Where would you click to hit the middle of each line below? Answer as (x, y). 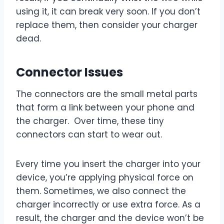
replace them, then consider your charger (107, 25)
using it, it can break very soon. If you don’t (108, 12)
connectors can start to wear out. (89, 135)
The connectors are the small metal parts (107, 94)
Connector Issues (69, 72)
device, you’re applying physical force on (105, 178)
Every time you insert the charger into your (108, 164)
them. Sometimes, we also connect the (101, 191)
